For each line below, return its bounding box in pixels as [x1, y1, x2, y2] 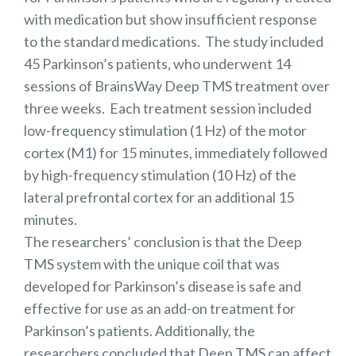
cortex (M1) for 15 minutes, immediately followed [24, 144, 327, 162]
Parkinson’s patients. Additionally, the [24, 322, 255, 340]
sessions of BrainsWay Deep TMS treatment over [24, 77, 330, 95]
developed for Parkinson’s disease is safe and [24, 277, 301, 296]
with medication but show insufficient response [24, 10, 317, 29]
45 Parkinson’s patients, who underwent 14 [24, 55, 291, 73]
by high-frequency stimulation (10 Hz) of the [24, 166, 296, 184]
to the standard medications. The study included [24, 33, 323, 51]
